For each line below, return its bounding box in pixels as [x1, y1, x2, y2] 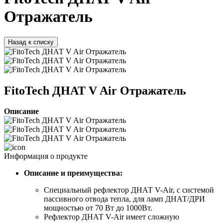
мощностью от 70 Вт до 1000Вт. [44, 204, 152, 213]
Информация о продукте [4, 152, 88, 161]
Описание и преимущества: [24, 169, 122, 178]
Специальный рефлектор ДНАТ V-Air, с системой [44, 186, 214, 195]
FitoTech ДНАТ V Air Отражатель [4, 84, 186, 97]
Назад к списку [8, 38, 54, 46]
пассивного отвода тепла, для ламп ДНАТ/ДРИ [44, 195, 205, 204]
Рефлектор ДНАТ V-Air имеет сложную [44, 213, 179, 222]
